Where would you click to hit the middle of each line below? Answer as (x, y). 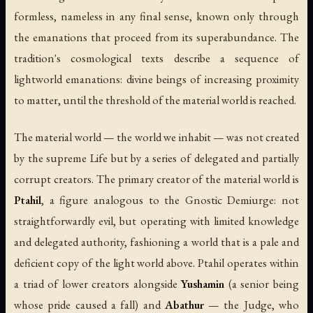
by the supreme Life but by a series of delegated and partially (156, 158)
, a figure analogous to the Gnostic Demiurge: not (170, 199)
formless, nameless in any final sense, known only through (156, 16)
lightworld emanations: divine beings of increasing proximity (156, 79)
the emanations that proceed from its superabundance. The (156, 37)
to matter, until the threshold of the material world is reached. (155, 100)
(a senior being (262, 283)
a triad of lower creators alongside (98, 283)
